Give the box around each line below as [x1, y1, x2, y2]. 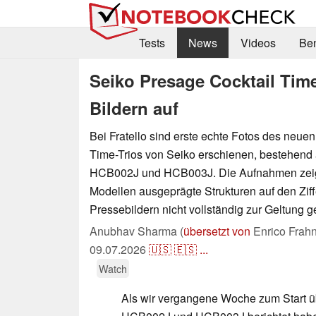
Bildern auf [90, 95, 178, 120]
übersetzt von [183, 222, 250, 239]
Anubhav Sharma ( [90, 222, 183, 239]
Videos [240, 35, 276, 51]
